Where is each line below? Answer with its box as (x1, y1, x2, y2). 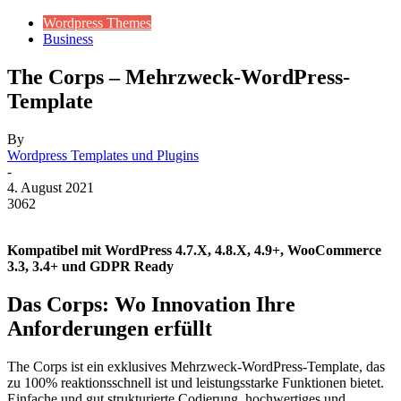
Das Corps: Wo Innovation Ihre (7, 292, 295, 316)
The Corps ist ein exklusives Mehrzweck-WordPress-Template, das (7, 358, 385, 374)
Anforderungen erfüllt (7, 316, 212, 340)
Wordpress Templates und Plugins (7, 147, 199, 163)
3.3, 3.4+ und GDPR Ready (7, 258, 174, 274)
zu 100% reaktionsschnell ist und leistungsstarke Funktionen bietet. (7, 374, 384, 390)
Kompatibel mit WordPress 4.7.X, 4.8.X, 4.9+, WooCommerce (7, 242, 381, 258)
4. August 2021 (7, 179, 94, 195)
